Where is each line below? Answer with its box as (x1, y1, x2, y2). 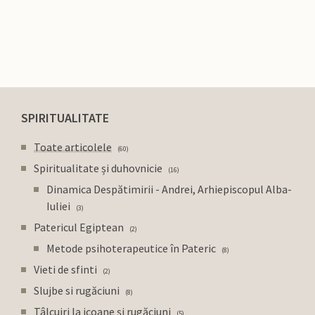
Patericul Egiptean (34, 219, 124, 234)
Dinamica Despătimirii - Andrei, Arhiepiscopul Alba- (46, 181, 292, 196)
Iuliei (46, 198, 70, 213)
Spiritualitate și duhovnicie (34, 160, 162, 175)
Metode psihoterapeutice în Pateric (46, 240, 216, 255)
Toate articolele (34, 139, 112, 154)
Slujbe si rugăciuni (34, 283, 120, 297)
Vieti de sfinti (34, 262, 97, 276)
